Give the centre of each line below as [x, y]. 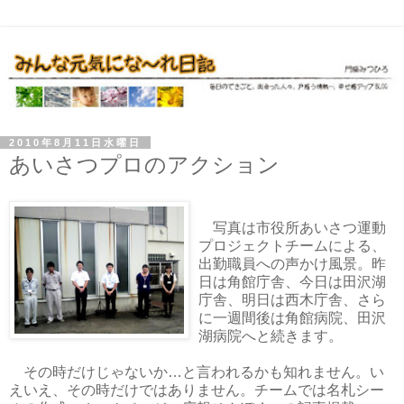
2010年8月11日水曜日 [75, 142]
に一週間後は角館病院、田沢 [292, 317]
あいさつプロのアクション [144, 164]
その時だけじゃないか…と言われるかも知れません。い [197, 372]
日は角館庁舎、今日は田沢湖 [292, 281]
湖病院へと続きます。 [271, 335]
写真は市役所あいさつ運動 [292, 227]
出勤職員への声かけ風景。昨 [292, 263]
